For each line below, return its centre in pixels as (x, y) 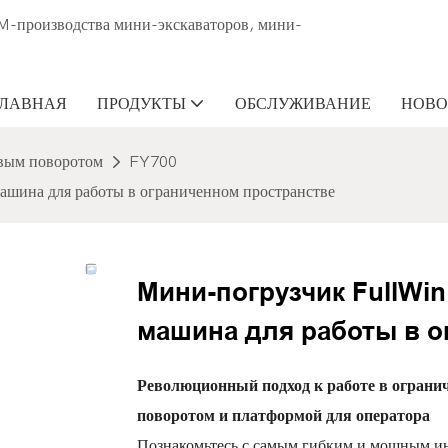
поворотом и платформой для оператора (283, 416)
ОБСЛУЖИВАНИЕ (303, 103)
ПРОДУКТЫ (141, 103)
